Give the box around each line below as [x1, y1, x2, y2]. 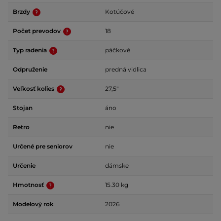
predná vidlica [105, 66, 147, 73]
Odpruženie [13, 66, 47, 73]
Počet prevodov [13, 27, 62, 35]
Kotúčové [105, 8, 134, 15]
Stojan [13, 104, 33, 111]
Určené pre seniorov [13, 143, 73, 150]
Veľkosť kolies [13, 85, 56, 92]
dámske [105, 162, 129, 169]
